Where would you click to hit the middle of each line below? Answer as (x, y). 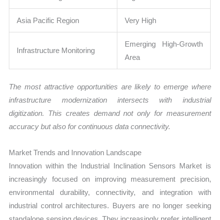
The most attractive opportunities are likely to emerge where (110, 87)
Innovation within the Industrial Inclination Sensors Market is (110, 166)
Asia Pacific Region (48, 20)
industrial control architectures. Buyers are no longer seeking (110, 206)
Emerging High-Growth (164, 44)
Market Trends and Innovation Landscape (75, 153)
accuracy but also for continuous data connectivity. (90, 127)
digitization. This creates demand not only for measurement (110, 113)
